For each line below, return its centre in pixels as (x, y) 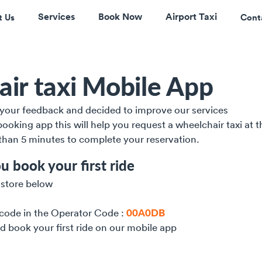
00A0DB (146, 213)
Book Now (120, 16)
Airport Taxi (192, 16)
